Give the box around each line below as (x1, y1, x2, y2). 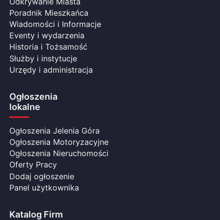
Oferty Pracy (9, 160, 57, 170)
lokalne (9, 101, 41, 112)
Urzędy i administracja (9, 65, 93, 75)
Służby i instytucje (9, 54, 78, 64)
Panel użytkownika (9, 183, 80, 193)
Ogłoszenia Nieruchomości (9, 148, 109, 159)
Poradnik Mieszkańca (9, 8, 89, 18)
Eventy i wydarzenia (9, 30, 85, 41)
